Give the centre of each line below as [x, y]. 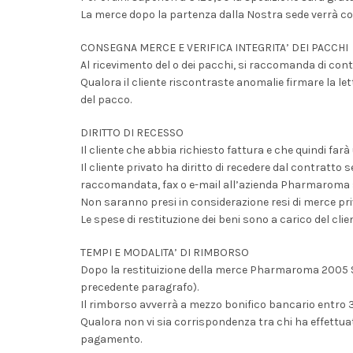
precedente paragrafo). [139, 287]
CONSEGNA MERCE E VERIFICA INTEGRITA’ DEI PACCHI [214, 48]
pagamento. [111, 339]
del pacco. [106, 100]
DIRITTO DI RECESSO [132, 133]
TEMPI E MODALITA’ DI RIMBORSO [165, 253]
